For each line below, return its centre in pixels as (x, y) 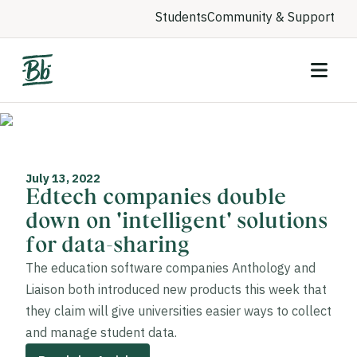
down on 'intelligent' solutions (177, 222)
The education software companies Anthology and (171, 268)
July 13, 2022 (63, 178)
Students (181, 17)
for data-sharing (108, 246)
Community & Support (271, 17)
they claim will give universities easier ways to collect (178, 311)
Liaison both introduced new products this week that (176, 290)
